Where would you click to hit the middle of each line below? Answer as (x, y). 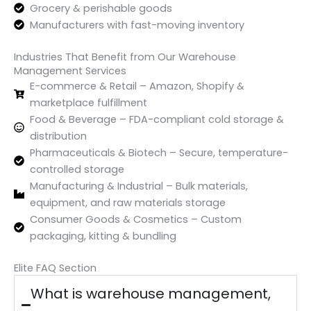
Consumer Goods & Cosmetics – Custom (136, 219)
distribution (59, 136)
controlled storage (77, 169)
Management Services (70, 70)
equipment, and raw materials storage (128, 202)
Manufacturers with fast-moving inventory (137, 25)
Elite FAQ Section (55, 268)
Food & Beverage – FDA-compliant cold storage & (157, 119)
